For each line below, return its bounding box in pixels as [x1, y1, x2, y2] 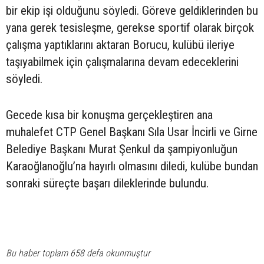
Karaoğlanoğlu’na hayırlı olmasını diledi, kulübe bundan [6, 159, 258, 173]
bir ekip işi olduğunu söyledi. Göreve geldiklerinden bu [6, 3, 258, 18]
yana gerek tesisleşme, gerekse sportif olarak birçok [6, 20, 254, 35]
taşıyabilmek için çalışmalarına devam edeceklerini [6, 54, 239, 69]
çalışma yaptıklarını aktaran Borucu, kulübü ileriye [6, 37, 235, 52]
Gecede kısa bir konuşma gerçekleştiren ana [6, 107, 213, 122]
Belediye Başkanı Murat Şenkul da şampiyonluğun [6, 141, 237, 156]
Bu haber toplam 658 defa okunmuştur [6, 247, 150, 259]
